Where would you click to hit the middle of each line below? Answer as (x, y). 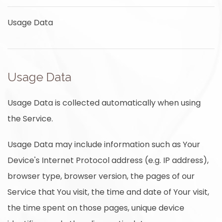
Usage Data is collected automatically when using (104, 103)
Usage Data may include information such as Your (104, 144)
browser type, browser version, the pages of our (101, 176)
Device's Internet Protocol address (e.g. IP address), (108, 160)
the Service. (30, 119)
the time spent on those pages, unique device (96, 208)
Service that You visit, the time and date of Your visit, (108, 192)
